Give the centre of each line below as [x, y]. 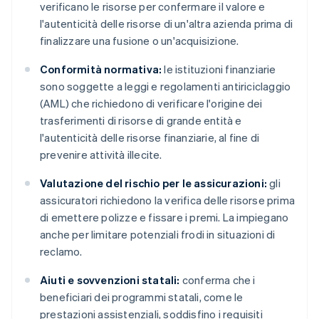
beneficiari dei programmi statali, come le [142, 297]
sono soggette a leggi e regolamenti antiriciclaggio [166, 87]
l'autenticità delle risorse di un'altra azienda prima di [167, 24]
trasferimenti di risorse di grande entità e [141, 121]
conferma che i [218, 280]
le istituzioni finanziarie [219, 69]
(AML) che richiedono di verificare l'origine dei [151, 104]
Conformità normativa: [101, 69]
